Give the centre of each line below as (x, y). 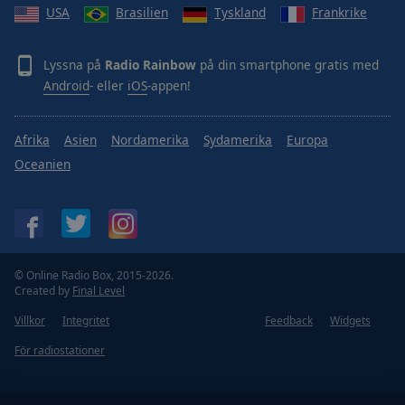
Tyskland (240, 13)
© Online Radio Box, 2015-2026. (94, 275)
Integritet (86, 320)
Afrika (32, 139)
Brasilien (142, 13)
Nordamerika (150, 139)
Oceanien (42, 164)
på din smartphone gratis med (287, 64)
